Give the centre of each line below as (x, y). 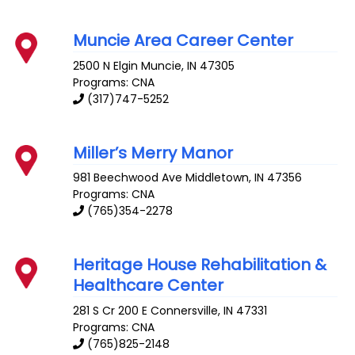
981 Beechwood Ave (128, 178)
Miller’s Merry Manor (153, 153)
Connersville (185, 311)
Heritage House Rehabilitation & (200, 265)
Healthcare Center (149, 286)
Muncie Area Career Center (183, 40)
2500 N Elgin (106, 65)
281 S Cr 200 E (111, 311)
